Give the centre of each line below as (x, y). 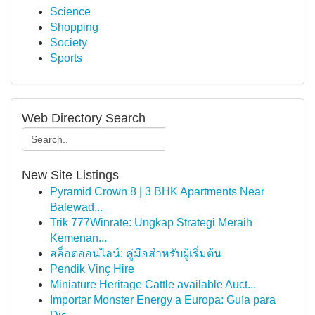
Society (69, 43)
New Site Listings (70, 175)
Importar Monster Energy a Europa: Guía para (163, 300)
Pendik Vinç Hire (92, 269)
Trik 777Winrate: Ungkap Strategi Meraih (151, 223)
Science (70, 12)
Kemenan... (78, 238)
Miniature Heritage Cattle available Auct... (153, 284)
